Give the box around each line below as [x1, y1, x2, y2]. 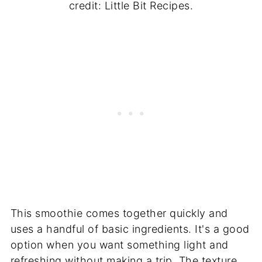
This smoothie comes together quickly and [10, 207, 228, 220]
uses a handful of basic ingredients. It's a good [10, 223, 250, 236]
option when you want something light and [10, 239, 229, 251]
